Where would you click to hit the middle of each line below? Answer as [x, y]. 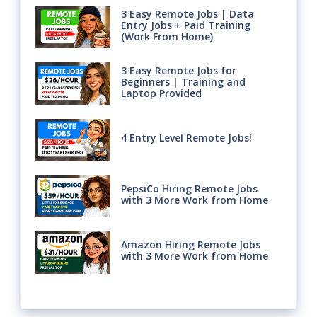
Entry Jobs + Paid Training [185, 25]
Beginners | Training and [183, 81]
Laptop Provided [161, 93]
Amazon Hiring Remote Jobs [190, 245]
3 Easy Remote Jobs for [178, 70]
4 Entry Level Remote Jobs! [186, 138]
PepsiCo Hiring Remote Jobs [189, 188]
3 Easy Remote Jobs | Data [187, 13]
